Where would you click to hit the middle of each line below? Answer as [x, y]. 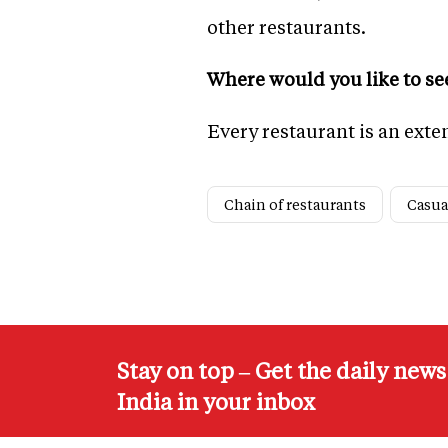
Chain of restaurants [295, 205]
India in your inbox [216, 402]
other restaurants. [286, 27]
